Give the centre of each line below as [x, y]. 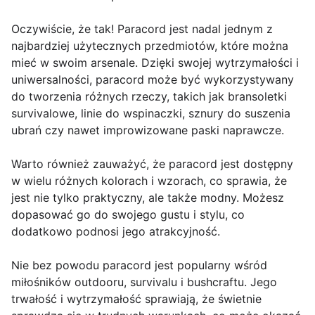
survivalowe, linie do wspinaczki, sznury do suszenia [151, 114]
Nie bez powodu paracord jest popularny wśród [139, 265]
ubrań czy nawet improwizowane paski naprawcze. [148, 130]
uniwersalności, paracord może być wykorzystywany [153, 80]
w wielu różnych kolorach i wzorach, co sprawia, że [149, 181]
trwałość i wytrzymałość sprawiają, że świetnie [136, 299]
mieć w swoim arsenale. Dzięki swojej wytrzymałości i [155, 63]
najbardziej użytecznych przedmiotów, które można [150, 46]
